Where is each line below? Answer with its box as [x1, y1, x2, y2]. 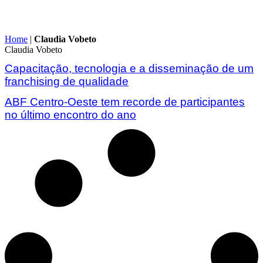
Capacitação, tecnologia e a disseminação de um [5, 62, 254, 75]
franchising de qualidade [5, 75, 129, 88]
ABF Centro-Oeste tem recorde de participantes [5, 95, 245, 108]
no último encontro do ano [5, 108, 136, 121]
